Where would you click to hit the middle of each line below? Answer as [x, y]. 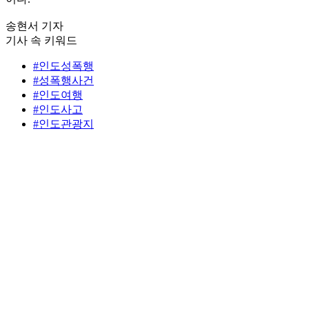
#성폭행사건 [63, 80]
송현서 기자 [34, 26]
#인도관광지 [63, 123]
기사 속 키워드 [41, 40]
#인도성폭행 [63, 66]
